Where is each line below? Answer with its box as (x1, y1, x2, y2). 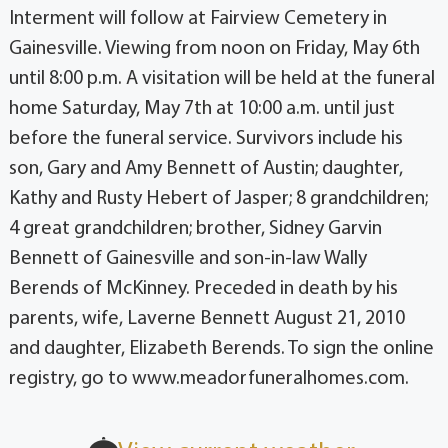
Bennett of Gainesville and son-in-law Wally (8, 248, 367, 269)
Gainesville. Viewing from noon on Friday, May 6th (8, 38, 420, 59)
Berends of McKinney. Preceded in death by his (8, 278, 398, 299)
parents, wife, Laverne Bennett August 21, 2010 (8, 308, 405, 329)
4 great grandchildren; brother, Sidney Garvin (8, 218, 382, 239)
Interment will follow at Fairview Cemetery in (8, 8, 387, 29)
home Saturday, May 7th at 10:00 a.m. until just (8, 98, 395, 119)
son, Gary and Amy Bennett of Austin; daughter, (8, 158, 403, 179)
